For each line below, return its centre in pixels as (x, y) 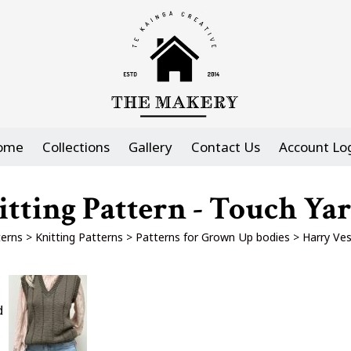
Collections (76, 147)
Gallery (150, 147)
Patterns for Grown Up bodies (212, 237)
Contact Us (226, 147)
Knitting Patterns (79, 237)
